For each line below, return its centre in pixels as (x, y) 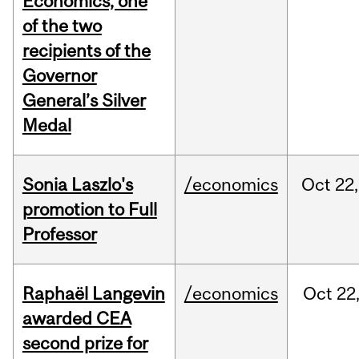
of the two (62, 26)
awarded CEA (77, 319)
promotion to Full (89, 210)
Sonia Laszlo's (77, 185)
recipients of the (86, 51)
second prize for (85, 343)
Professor (59, 234)
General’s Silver (84, 101)
